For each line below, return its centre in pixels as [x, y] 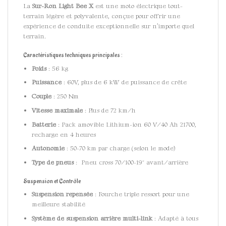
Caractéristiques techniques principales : [73, 55]
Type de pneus [52, 163]
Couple [41, 97]
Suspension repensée [62, 194]
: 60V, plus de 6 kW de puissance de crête [124, 82]
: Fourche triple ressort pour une [141, 194]
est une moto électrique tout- [138, 6]
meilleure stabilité [58, 205]
